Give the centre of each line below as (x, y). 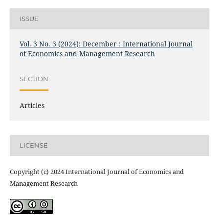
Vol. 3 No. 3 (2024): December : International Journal (106, 44)
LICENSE (33, 145)
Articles (32, 105)
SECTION (34, 79)
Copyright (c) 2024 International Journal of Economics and (97, 171)
